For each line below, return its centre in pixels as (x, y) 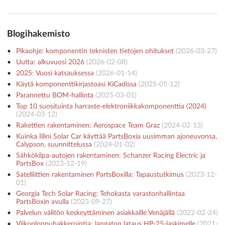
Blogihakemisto (38, 34)
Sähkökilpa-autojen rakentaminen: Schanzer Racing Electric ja (110, 156)
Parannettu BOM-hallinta (54, 96)
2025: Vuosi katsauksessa (55, 74)
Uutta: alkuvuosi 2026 (50, 63)
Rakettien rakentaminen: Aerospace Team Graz (88, 126)
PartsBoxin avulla (42, 202)
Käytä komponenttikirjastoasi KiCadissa (76, 85)
